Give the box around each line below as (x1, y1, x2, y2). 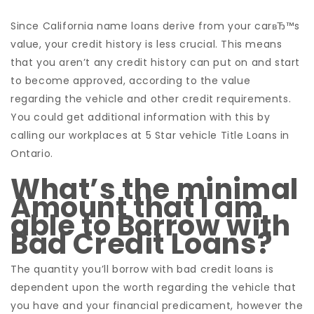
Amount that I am (11, 188, 264, 227)
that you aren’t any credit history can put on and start (11, 55, 301, 69)
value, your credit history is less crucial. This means (11, 37, 282, 51)
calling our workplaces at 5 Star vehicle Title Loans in (11, 128, 290, 142)
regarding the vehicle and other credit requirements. (11, 92, 292, 106)
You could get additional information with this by (11, 110, 271, 124)
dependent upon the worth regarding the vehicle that (11, 280, 296, 294)
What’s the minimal (11, 170, 299, 209)
